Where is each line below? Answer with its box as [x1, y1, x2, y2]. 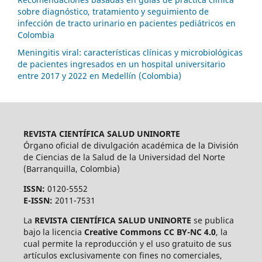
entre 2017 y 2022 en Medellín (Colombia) [18, 70, 181, 82]
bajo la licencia [23, 226, 84, 238]
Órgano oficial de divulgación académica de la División [23, 140, 239, 151]
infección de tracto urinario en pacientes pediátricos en [18, 18, 236, 29]
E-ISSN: [23, 195, 53, 206]
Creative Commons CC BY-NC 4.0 [84, 226, 216, 238]
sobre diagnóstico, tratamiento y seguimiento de [18, 6, 209, 18]
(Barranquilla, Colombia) [23, 163, 120, 175]
